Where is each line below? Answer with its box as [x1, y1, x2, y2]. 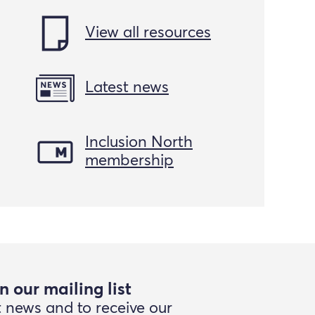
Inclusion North [85, 135, 193, 151]
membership [85, 153, 174, 169]
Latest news [85, 80, 169, 96]
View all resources [85, 25, 211, 41]
